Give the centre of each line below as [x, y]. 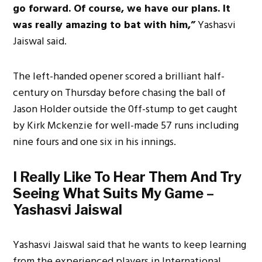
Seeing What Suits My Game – [114, 193]
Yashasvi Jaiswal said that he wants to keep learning [130, 244]
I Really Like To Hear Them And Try [127, 177]
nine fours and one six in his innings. [95, 142]
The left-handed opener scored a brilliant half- [119, 76]
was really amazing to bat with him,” [104, 25]
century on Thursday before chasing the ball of [120, 92]
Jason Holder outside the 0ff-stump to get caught [125, 109]
